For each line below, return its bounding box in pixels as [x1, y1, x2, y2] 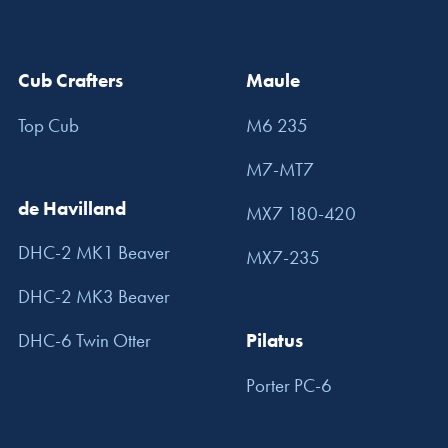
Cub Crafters [18, 68, 123, 94]
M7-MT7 [246, 156, 314, 182]
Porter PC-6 [246, 372, 332, 398]
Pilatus [246, 328, 303, 354]
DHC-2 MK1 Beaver [18, 240, 170, 266]
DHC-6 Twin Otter [18, 328, 151, 354]
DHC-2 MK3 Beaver [18, 284, 170, 310]
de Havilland [18, 195, 126, 221]
